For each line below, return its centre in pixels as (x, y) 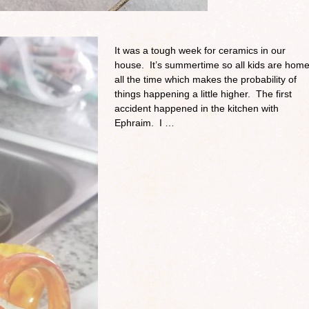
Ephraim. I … (144, 123)
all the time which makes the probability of (206, 79)
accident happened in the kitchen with (197, 108)
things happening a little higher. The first (203, 94)
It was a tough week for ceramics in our (200, 50)
